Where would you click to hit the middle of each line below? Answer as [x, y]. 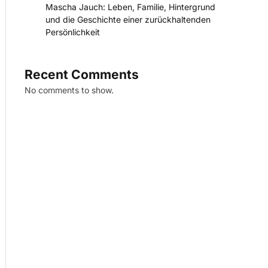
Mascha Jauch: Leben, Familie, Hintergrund [130, 7]
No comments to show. [69, 90]
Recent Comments [82, 75]
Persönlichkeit [73, 32]
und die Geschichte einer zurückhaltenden [128, 20]
